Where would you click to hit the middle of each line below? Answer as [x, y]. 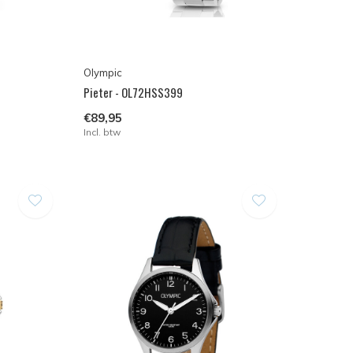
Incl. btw [102, 132]
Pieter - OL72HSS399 [133, 93]
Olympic [102, 73]
